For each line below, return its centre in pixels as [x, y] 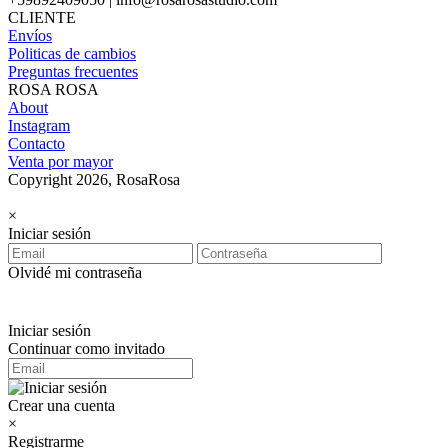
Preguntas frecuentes [73, 71]
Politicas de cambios [72, 53]
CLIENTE [42, 17]
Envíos [30, 35]
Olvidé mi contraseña [75, 272]
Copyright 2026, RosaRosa [94, 179]
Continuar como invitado [86, 348]
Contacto [36, 143]
